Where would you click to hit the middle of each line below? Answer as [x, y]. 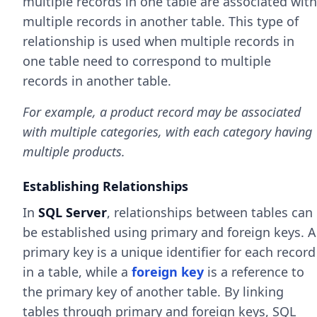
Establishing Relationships [105, 186]
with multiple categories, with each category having [167, 132]
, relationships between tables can [210, 212]
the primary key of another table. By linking [153, 292]
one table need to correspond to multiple [147, 61]
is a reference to [254, 272]
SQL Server [73, 212]
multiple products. [74, 151]
